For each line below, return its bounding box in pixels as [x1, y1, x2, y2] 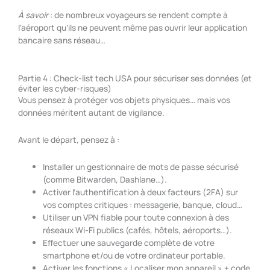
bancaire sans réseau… [18, 34, 105, 46]
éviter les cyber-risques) [18, 83, 111, 95]
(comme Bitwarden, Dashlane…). [43, 173, 168, 185]
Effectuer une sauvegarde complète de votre [43, 236, 215, 248]
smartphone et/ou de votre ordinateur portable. [43, 249, 226, 261]
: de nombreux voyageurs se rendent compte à [48, 9, 228, 21]
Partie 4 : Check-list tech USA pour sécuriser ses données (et [18, 72, 252, 84]
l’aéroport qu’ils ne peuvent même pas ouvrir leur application [18, 22, 247, 34]
